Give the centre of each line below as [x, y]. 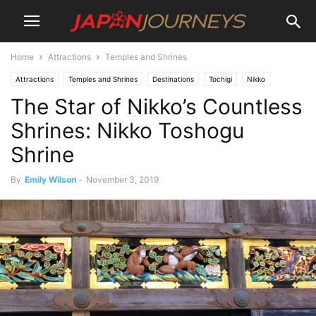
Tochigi [220, 79]
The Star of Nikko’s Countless [157, 107]
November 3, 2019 [122, 180]
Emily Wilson [50, 180]
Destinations [173, 79]
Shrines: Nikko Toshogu [127, 130]
